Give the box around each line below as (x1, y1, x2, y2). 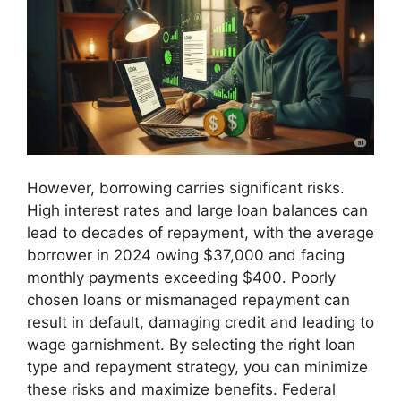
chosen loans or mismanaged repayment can (27, 291, 350, 310)
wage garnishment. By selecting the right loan (27, 336, 355, 354)
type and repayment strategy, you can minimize (27, 358, 368, 377)
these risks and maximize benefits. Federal (27, 380, 336, 399)
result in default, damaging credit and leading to (27, 313, 374, 332)
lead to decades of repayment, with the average (27, 224, 374, 243)
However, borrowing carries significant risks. (27, 179, 345, 198)
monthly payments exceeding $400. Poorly (27, 269, 336, 287)
